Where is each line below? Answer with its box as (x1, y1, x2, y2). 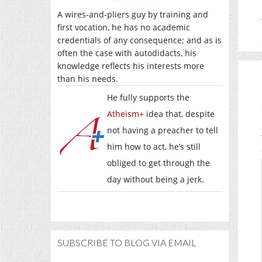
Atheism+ (107, 108, 144, 119)
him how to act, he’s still (107, 141, 201, 152)
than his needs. (57, 73, 118, 84)
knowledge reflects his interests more (57, 60, 204, 71)
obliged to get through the (107, 157, 210, 168)
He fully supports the (107, 92, 189, 103)
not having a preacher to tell (107, 125, 218, 136)
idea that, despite (144, 108, 215, 119)
